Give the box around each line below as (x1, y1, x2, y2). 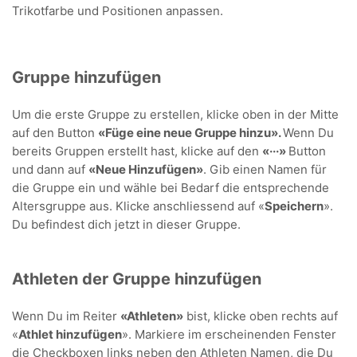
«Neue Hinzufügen (88, 162, 196, 177)
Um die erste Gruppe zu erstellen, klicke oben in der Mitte (12, 107, 339, 122)
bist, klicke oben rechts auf (183, 308, 338, 324)
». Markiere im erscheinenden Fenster (122, 327, 336, 342)
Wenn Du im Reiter (12, 308, 120, 324)
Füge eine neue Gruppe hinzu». (105, 125, 283, 140)
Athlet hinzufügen (18, 327, 122, 342)
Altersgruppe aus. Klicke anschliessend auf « (12, 198, 265, 214)
